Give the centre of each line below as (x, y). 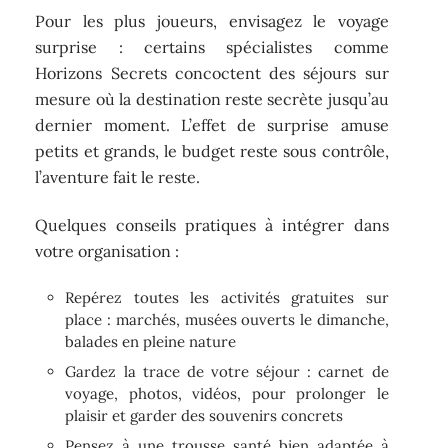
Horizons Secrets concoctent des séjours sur (212, 72)
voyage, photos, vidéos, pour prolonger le (227, 393)
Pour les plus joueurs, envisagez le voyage (212, 20)
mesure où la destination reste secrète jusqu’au (212, 98)
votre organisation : (107, 251)
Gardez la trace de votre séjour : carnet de (227, 371)
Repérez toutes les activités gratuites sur (227, 297)
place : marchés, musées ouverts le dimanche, (227, 319)
